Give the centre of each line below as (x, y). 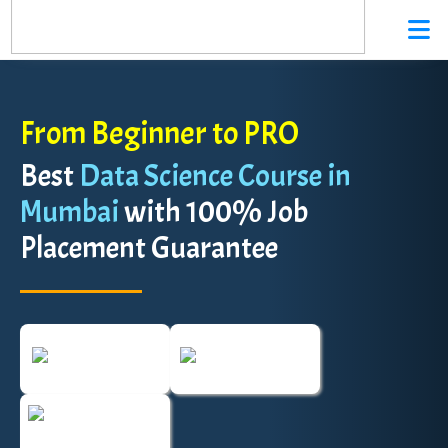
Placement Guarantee (149, 248)
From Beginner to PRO (159, 133)
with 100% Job (213, 212)
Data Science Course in (212, 176)
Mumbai (69, 212)
